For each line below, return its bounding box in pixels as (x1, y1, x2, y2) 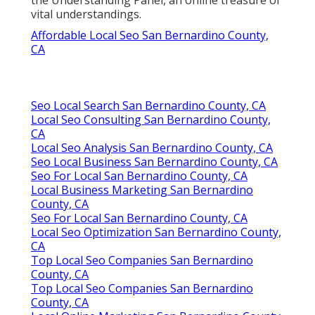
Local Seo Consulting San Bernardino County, (31, 111, 271, 127)
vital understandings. (31, 6, 141, 22)
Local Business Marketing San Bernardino (31, 181, 253, 198)
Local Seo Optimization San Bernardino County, (31, 224, 281, 240)
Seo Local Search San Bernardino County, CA (31, 97, 266, 113)
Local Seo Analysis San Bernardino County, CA (31, 139, 273, 155)
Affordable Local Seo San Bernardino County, (31, 27, 269, 43)
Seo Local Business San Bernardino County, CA (31, 153, 278, 169)
